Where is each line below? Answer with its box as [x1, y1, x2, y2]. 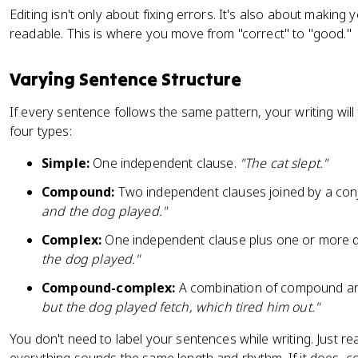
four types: [10, 122, 72, 140]
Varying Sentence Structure [10, 68, 241, 90]
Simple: [42, 154, 90, 172]
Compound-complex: [42, 279, 176, 296]
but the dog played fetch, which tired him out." [42, 298, 320, 316]
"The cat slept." [239, 154, 328, 172]
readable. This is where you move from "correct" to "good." [10, 25, 352, 42]
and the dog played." [42, 202, 168, 220]
